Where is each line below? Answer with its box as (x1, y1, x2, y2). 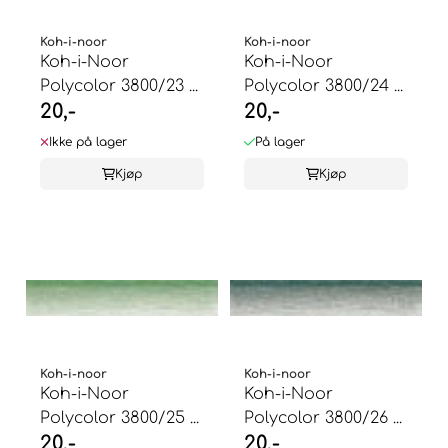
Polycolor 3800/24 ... (244, 76, 403, 95)
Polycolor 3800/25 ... (40, 408, 199, 427)
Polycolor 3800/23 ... (40, 76, 198, 95)
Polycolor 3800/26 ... (244, 408, 402, 427)
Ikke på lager (49, 134, 128, 149)
